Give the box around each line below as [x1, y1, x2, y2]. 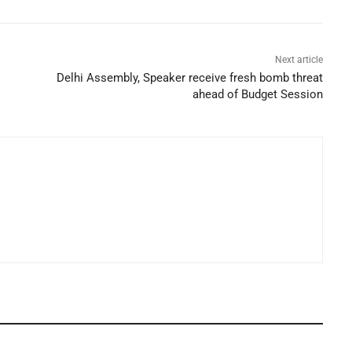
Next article [275, 53, 324, 65]
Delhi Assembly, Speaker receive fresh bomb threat [57, 70, 324, 85]
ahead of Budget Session [192, 86, 324, 101]
